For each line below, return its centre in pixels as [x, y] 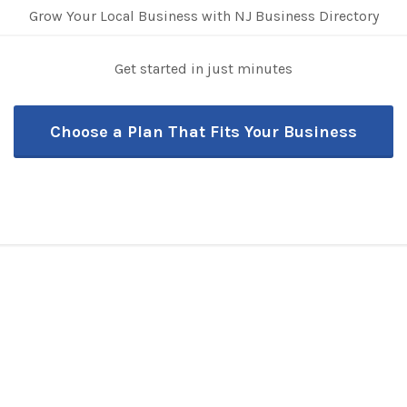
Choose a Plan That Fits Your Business [203, 132]
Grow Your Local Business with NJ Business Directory [203, 16]
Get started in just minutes [203, 69]
